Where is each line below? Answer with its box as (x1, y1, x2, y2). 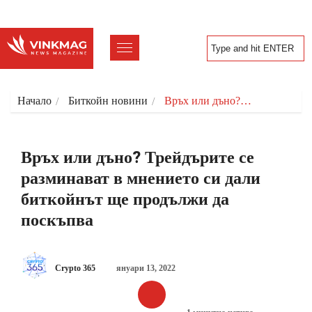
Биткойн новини (68, 95, 148, 107)
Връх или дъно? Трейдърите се (21, 145, 254, 170)
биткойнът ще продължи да (21, 187, 229, 212)
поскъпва (21, 208, 93, 233)
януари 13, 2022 (116, 263, 175, 273)
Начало (17, 95, 52, 107)
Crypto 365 (53, 263, 95, 273)
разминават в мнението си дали (21, 166, 260, 191)
